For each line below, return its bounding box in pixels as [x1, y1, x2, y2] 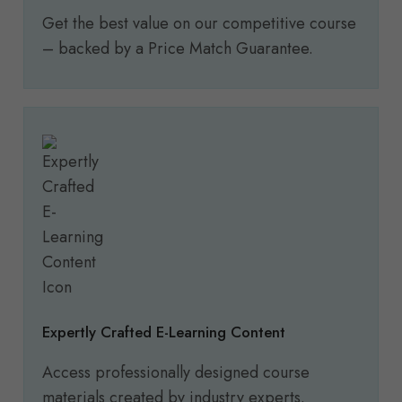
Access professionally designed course [42, 361, 310, 385]
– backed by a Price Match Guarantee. [42, 37, 313, 61]
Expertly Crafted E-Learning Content [42, 321, 285, 344]
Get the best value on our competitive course [42, 12, 356, 36]
